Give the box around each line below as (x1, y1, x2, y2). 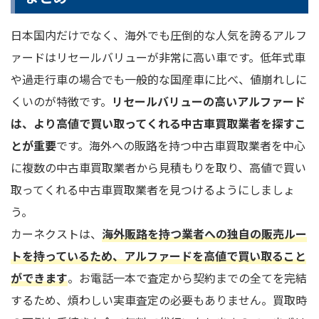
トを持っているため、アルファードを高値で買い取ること (11, 246, 306, 264)
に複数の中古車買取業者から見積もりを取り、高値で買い (11, 158, 306, 176)
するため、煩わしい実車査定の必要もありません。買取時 (11, 291, 307, 308)
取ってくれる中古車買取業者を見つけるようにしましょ (11, 180, 295, 198)
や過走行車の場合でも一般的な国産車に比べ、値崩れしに (11, 70, 307, 88)
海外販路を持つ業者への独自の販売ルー (102, 224, 307, 242)
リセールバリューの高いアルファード (112, 92, 305, 110)
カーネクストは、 (11, 224, 102, 242)
